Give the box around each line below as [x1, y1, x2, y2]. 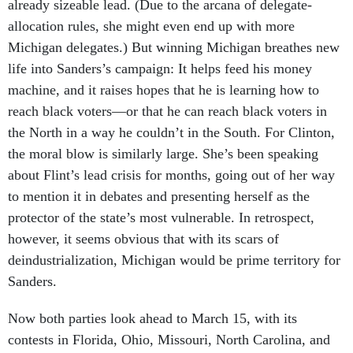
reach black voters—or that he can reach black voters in [8, 86, 327, 102]
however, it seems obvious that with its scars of [8, 214, 279, 229]
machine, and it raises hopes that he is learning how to [8, 65, 319, 80]
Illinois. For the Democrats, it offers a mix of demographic [8, 336, 345, 351]
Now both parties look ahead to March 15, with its [8, 293, 297, 309]
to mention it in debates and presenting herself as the [8, 171, 310, 187]
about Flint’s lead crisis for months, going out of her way [8, 150, 335, 165]
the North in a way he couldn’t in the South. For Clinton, [8, 107, 335, 123]
